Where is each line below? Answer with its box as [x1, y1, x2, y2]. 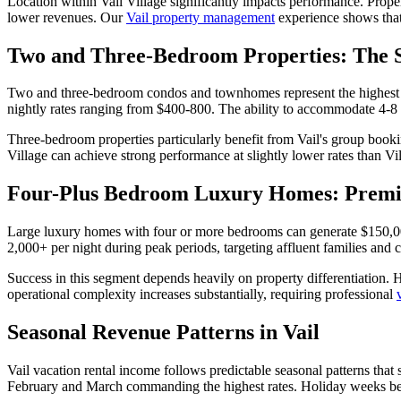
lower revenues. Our [7, 9, 126, 25]
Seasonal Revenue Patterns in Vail [7, 320, 320, 345]
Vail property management [126, 9, 275, 25]
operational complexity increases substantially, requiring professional [7, 286, 397, 303]
